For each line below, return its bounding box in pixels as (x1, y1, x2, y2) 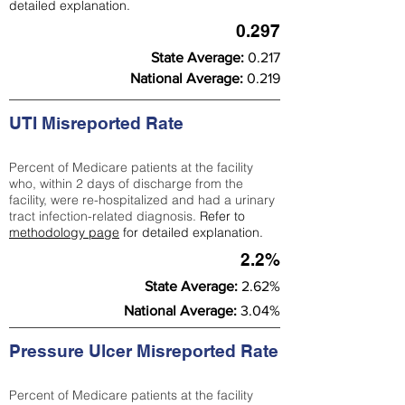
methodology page (9, 224, 119, 240)
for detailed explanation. (119, 224, 263, 240)
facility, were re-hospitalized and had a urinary (9, 192, 275, 208)
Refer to (200, 208, 245, 224)
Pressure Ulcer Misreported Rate (9, 341, 278, 361)
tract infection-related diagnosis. (9, 208, 200, 224)
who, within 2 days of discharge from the (9, 175, 243, 192)
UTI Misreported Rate (9, 113, 184, 133)
